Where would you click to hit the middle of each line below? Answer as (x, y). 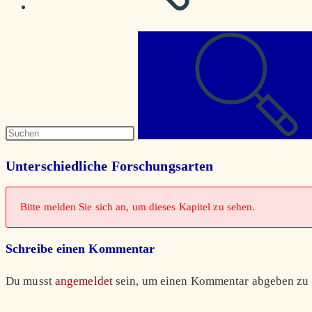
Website (25, 63)
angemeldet (84, 281)
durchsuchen (37, 85)
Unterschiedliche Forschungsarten (110, 165)
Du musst (30, 281)
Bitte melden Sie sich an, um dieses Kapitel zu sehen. (138, 207)
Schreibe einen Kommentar (80, 249)
